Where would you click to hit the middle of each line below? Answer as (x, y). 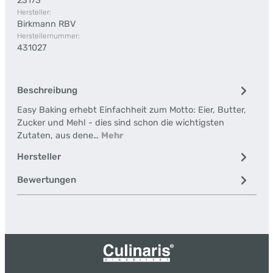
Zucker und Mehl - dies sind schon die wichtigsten (120, 123)
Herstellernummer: (48, 36)
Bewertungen (46, 180)
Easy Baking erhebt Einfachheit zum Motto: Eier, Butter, (131, 110)
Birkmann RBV (46, 24)
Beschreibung (47, 90)
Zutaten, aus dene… (59, 136)
